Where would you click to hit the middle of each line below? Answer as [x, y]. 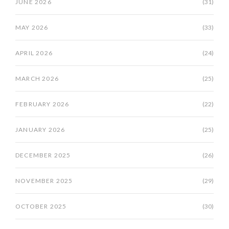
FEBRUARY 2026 [42, 104]
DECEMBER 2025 [43, 155]
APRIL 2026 [34, 53]
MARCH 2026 [37, 79]
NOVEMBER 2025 [44, 181]
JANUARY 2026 [40, 130]
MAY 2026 [32, 28]
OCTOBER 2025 [41, 207]
